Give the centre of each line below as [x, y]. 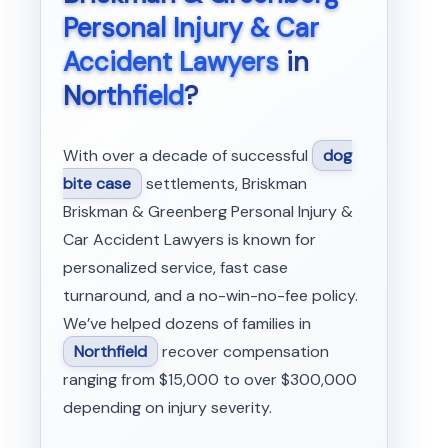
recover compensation [243, 351]
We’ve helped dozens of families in [186, 323]
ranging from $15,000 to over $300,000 [209, 379]
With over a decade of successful [187, 155]
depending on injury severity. [167, 407]
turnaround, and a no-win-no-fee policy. [210, 295]
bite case [96, 183]
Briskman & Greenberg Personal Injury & [207, 211]
